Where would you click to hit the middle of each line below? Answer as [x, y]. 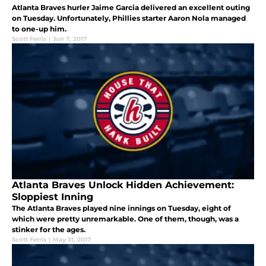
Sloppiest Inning [53, 197]
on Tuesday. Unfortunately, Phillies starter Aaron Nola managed [129, 18]
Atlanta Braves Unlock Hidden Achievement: [123, 185]
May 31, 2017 [72, 240]
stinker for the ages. [49, 230]
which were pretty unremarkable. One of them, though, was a [125, 219]
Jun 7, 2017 [70, 39]
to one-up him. [39, 29]
